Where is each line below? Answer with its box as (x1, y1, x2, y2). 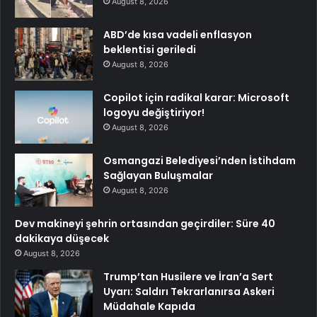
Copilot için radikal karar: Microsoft (103, 91, 289, 105)
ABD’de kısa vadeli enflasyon (103, 28, 252, 42)
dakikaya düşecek (15, 231, 109, 246)
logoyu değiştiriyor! (103, 105, 204, 120)
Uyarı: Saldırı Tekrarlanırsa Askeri (103, 284, 275, 299)
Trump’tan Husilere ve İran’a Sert (103, 270, 273, 284)
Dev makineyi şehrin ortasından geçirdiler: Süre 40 (15, 217, 275, 231)
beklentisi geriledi (103, 42, 196, 57)
